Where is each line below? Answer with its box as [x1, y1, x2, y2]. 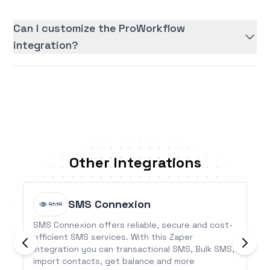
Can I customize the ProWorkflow [13, 21, 186, 36]
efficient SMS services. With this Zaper [33, 231, 193, 243]
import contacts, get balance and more [33, 256, 195, 267]
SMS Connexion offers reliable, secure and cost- [33, 219, 233, 231]
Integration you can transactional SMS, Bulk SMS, [33, 243, 235, 255]
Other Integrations [69, 153, 201, 172]
